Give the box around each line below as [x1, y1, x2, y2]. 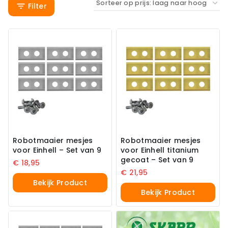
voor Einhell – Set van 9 [13, 145, 102, 155]
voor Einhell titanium [121, 145, 199, 155]
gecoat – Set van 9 [121, 154, 194, 165]
